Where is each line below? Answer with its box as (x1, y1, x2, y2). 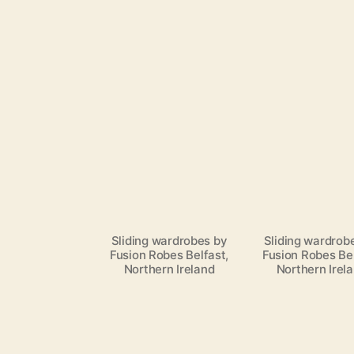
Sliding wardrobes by (111, 233, 228, 249)
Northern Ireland (123, 262, 215, 277)
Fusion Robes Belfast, (109, 247, 229, 263)
